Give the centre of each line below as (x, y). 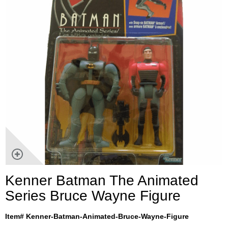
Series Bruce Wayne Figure (93, 195)
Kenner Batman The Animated (102, 180)
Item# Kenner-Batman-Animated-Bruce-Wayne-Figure (97, 216)
